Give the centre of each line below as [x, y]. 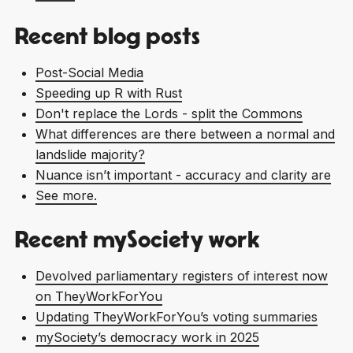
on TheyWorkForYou [98, 296]
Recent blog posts [107, 37]
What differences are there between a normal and [185, 134]
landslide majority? [90, 154]
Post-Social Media [89, 72]
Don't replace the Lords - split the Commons [169, 113]
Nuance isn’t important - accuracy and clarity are [183, 175]
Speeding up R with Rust [108, 93]
